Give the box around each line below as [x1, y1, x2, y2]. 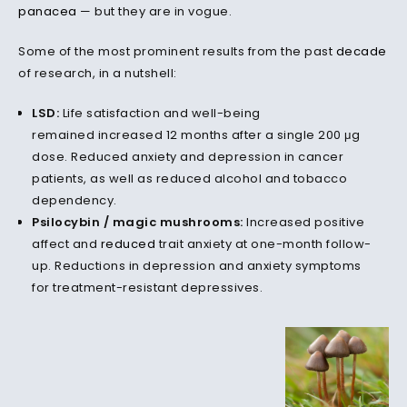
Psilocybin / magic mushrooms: [32, 213, 246, 231]
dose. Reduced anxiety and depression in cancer [32, 148, 343, 165]
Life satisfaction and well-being [62, 104, 261, 122]
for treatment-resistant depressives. [32, 279, 263, 296]
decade [335, 43, 387, 60]
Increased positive [246, 213, 364, 231]
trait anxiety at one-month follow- [155, 235, 372, 253]
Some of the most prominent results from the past [18, 43, 336, 60]
